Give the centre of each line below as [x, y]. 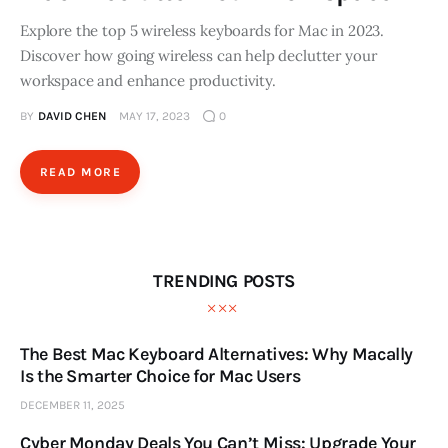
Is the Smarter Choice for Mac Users [160, 376]
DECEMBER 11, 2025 [72, 404]
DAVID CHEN [71, 116]
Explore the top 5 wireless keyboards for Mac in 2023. [202, 31]
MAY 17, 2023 [154, 116]
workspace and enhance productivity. [148, 81]
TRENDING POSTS [224, 280]
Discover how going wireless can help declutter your [198, 56]
